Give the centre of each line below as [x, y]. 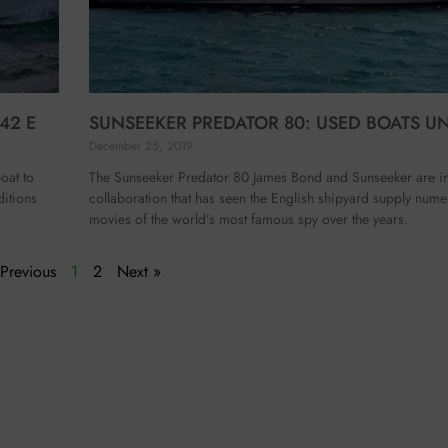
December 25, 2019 [140, 146]
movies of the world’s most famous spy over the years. [248, 219]
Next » [138, 272]
